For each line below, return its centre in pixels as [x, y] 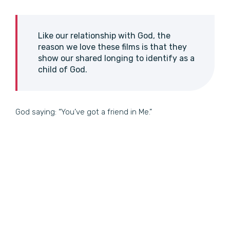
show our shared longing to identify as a [116, 59]
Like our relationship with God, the [104, 36]
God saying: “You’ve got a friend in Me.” [84, 112]
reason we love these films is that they [112, 47]
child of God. [63, 70]
